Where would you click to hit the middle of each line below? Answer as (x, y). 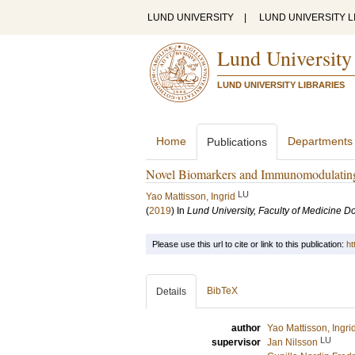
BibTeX (222, 291)
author (246, 328)
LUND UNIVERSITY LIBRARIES (281, 85)
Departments (320, 141)
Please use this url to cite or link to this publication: (249, 244)
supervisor (236, 342)
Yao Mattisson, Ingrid (191, 197)
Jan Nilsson (292, 342)
